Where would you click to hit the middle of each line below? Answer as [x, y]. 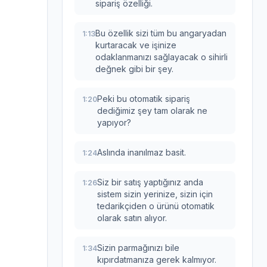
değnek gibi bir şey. [134, 69]
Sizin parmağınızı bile [138, 248]
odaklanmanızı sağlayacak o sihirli [162, 57]
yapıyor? [114, 122]
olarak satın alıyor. [132, 218]
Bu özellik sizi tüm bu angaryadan [161, 33]
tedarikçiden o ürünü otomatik [156, 206]
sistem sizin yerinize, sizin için [155, 194]
